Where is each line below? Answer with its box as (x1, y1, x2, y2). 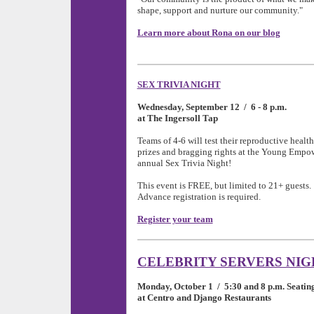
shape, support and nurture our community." (137, 4, 303, 15)
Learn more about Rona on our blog (137, 27, 280, 38)
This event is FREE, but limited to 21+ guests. (137, 179, 311, 191)
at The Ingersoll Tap (137, 112, 218, 123)
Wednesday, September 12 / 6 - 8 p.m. (137, 101, 287, 112)
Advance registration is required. (137, 191, 261, 202)
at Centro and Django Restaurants (137, 292, 275, 303)
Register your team (137, 213, 213, 224)
